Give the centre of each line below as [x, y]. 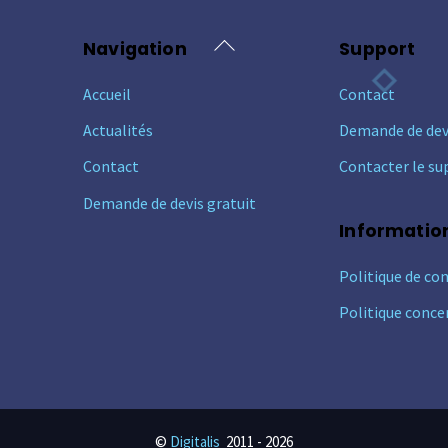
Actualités [118, 129]
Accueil [107, 93]
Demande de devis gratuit [170, 202]
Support [377, 48]
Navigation [135, 48]
